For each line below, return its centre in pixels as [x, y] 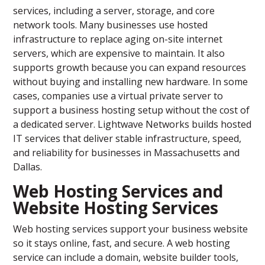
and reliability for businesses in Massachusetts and [127, 153]
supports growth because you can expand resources [130, 68]
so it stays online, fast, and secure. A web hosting [122, 243]
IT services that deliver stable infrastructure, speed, [127, 139]
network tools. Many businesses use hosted [111, 25]
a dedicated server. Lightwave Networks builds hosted [132, 125]
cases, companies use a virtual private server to [118, 96]
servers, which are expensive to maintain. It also [119, 54]
